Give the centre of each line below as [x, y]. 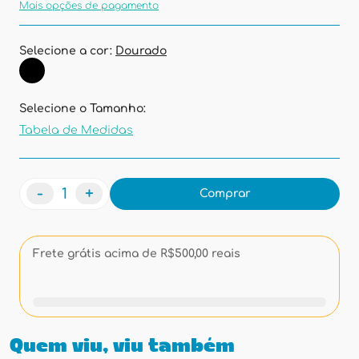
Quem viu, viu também [122, 347]
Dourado [141, 51]
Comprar [225, 194]
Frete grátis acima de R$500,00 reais [137, 254]
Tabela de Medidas [76, 130]
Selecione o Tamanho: [83, 109]
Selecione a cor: [67, 51]
